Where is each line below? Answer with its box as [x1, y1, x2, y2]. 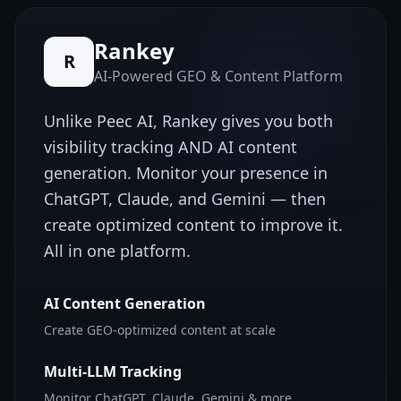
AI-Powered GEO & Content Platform [94, 66, 343, 86]
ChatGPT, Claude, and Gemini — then [44, 188, 326, 209]
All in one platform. [44, 240, 191, 261]
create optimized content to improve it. [44, 214, 343, 235]
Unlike [44, 110, 97, 132]
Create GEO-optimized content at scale [44, 321, 276, 338]
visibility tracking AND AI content [44, 136, 297, 158]
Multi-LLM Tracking [44, 362, 182, 381]
